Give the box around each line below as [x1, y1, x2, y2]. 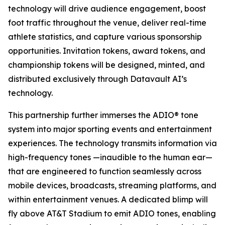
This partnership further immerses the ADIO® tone [8, 110, 198, 120]
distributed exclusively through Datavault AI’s [8, 74, 187, 84]
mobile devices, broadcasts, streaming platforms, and [8, 180, 216, 190]
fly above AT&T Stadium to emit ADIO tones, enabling [8, 208, 216, 218]
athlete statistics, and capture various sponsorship [8, 32, 202, 42]
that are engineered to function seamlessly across [8, 166, 201, 176]
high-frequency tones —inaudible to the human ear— [8, 152, 212, 162]
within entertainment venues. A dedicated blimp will [8, 194, 208, 204]
